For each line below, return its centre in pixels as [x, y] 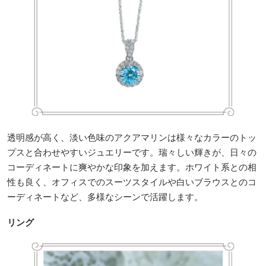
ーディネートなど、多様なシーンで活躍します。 [105, 196]
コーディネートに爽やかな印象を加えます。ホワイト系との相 [132, 167]
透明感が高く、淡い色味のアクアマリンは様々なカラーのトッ [132, 137]
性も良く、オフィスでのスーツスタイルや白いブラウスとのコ [132, 181]
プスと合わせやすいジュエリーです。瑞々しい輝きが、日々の [132, 152]
